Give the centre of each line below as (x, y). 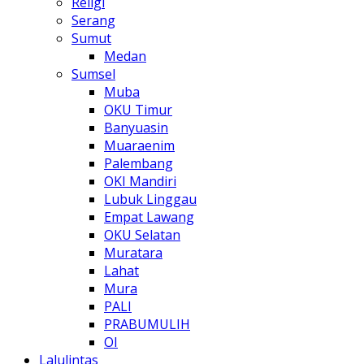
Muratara (133, 253)
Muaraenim (139, 146)
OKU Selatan (142, 235)
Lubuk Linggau (150, 199)
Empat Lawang (149, 217)
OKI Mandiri (140, 182)
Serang (93, 21)
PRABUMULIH (147, 325)
